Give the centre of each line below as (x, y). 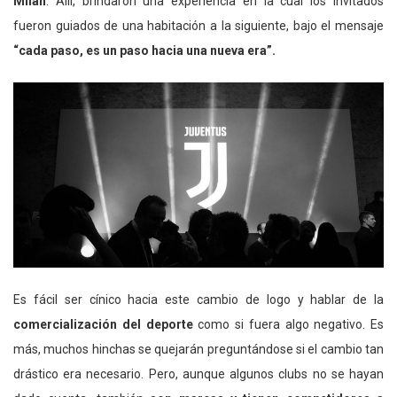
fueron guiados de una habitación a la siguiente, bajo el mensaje (198, 25)
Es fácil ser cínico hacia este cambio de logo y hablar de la (198, 299)
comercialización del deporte (103, 324)
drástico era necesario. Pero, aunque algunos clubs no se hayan (198, 374)
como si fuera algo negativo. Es (288, 324)
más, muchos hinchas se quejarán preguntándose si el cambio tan (198, 349)
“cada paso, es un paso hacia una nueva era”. (144, 50)
